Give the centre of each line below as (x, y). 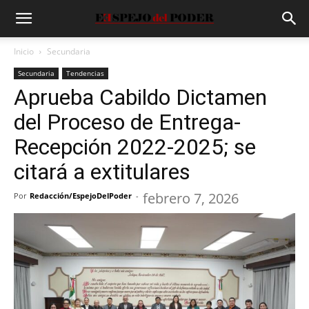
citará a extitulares (102, 172)
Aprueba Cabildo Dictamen (140, 97)
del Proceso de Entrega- (127, 122)
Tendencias (85, 73)
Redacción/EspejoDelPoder (81, 196)
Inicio (24, 51)
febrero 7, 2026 (191, 198)
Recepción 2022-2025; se (135, 147)
